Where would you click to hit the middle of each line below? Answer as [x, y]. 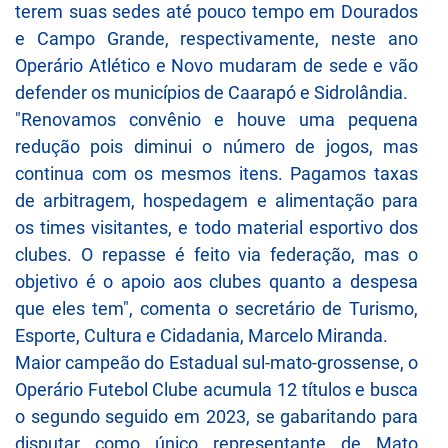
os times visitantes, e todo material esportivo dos [216, 227]
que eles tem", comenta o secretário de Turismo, [216, 308]
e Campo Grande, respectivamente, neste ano [216, 38]
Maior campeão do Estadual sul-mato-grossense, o [216, 362]
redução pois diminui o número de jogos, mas [216, 146]
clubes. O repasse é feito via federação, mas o [216, 254]
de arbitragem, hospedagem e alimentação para [216, 200]
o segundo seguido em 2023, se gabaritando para [216, 416]
